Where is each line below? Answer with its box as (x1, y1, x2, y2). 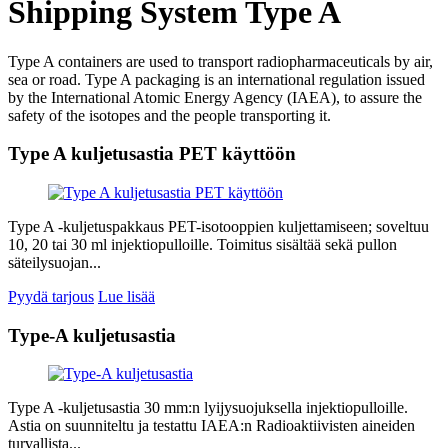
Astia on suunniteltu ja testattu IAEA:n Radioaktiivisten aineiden (8, 417, 415, 435)
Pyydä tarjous (8, 287, 94, 305)
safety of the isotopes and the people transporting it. (8, 106, 331, 124)
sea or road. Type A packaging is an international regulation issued (8, 70, 425, 88)
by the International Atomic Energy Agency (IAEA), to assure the (8, 88, 422, 106)
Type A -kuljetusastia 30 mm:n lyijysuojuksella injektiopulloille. (8, 399, 408, 417)
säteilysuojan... (8, 253, 101, 271)
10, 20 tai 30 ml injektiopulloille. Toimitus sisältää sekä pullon (8, 235, 397, 253)
